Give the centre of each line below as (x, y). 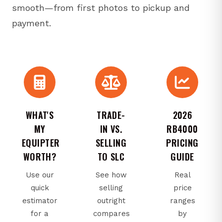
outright (111, 200)
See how (111, 175)
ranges (182, 200)
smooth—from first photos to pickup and (101, 7)
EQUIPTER (41, 142)
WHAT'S (40, 115)
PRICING (182, 142)
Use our (40, 175)
